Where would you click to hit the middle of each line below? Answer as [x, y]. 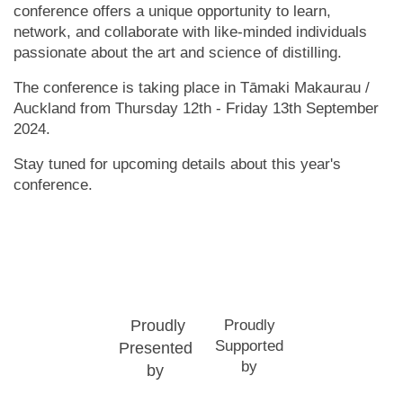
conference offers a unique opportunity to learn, [172, 11]
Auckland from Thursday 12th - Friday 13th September [196, 108]
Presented [155, 348]
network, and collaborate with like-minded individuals [190, 31]
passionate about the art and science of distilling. [178, 52]
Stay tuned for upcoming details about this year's [177, 164]
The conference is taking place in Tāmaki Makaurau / [192, 87]
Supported [249, 346]
